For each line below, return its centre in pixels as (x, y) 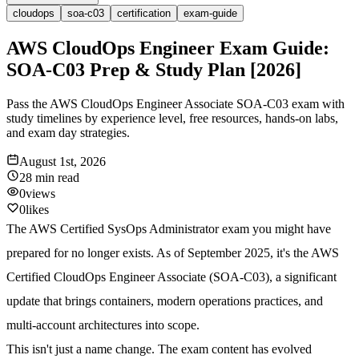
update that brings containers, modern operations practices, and (165, 301)
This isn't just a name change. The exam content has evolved (159, 349)
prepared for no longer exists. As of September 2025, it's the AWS (173, 253)
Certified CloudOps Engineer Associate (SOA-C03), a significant (171, 277)
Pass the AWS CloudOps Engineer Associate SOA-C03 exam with (175, 104)
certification (144, 14)
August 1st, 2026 (63, 162)
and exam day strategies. (68, 133)
